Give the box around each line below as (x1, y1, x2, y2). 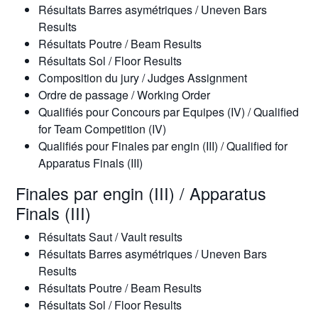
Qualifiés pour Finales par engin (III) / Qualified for (38, 138, 287, 154)
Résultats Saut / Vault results (38, 229, 182, 245)
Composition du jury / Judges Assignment (38, 70, 247, 86)
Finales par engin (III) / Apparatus (15, 181, 266, 205)
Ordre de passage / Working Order (38, 87, 210, 103)
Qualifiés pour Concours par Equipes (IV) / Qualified (38, 104, 299, 120)
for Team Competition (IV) (38, 121, 166, 137)
